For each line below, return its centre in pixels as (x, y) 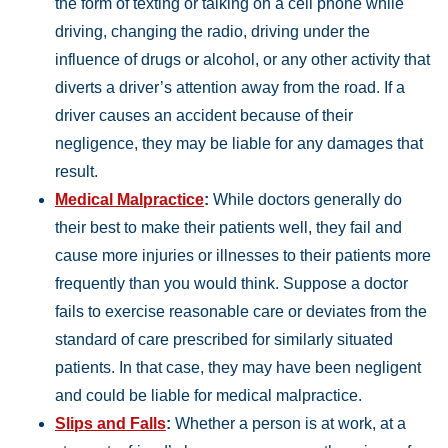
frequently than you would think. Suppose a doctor (231, 284)
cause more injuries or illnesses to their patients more (243, 256)
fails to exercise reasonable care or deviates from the (241, 312)
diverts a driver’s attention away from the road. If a (230, 88)
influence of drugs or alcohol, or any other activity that (242, 60)
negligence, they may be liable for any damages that (239, 144)
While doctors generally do (305, 200)
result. (76, 172)
